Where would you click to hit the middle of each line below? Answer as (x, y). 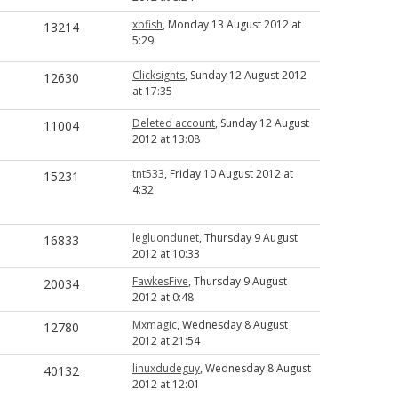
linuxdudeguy (166, 368)
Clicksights (159, 75)
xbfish (147, 24)
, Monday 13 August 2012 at (232, 24)
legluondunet (166, 238)
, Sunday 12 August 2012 (246, 75)
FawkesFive (160, 281)
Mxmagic (155, 325)
